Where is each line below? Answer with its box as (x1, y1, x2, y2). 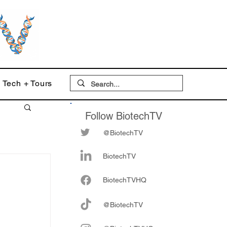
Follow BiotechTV (85, 110, 162, 122)
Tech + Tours (2, 79, 53, 88)
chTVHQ (119, 176, 146, 184)
